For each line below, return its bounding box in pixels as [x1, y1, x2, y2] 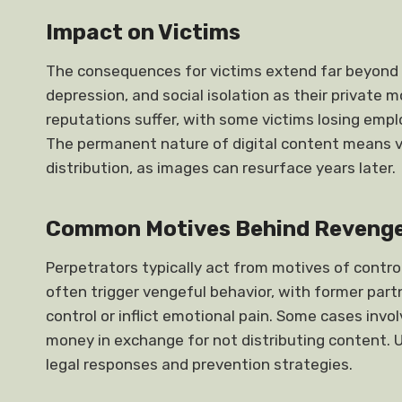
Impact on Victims [46, 20, 240, 45]
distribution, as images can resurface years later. [46, 159, 396, 177]
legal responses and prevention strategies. [46, 355, 353, 373]
